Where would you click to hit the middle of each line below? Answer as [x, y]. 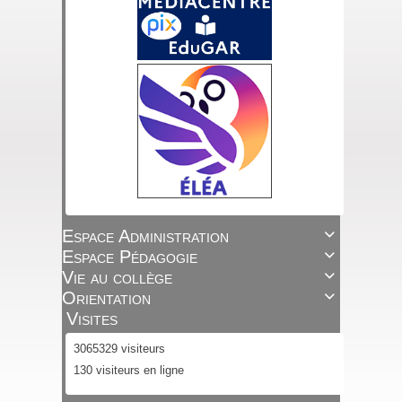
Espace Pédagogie [129, 256]
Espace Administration [145, 236]
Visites [92, 318]
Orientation [106, 297]
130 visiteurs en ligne [127, 370]
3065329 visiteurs [117, 348]
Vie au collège [117, 277]
